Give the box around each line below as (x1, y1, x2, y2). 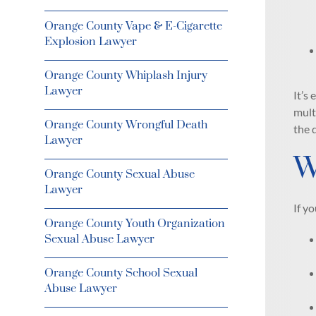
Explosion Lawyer (44, 35, 137, 49)
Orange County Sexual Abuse (44, 167, 195, 181)
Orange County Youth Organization (44, 217, 225, 231)
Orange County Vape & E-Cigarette (44, 19, 222, 33)
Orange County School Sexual (44, 266, 197, 280)
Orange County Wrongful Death (44, 118, 207, 132)
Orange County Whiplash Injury (44, 68, 207, 83)
